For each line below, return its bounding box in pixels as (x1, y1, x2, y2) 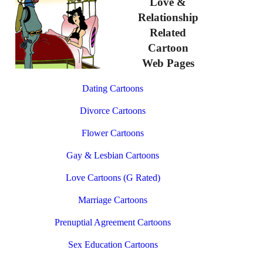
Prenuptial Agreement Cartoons (55, 217, 171, 227)
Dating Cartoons (82, 83, 144, 93)
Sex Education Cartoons (68, 239, 158, 249)
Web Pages (141, 57, 194, 70)
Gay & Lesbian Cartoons (66, 150, 160, 160)
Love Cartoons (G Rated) (65, 172, 160, 183)
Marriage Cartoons (78, 194, 148, 205)
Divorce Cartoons (80, 105, 146, 116)
